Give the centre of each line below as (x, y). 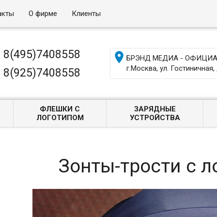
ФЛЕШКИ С (60, 109)
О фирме (43, 14)
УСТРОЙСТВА (155, 118)
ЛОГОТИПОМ (60, 118)
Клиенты (86, 14)
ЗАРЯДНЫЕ (155, 109)
